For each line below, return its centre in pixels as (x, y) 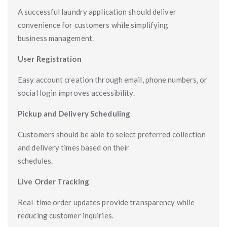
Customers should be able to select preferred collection (112, 134)
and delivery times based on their (74, 147)
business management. (56, 38)
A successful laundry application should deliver (97, 12)
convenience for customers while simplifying (93, 25)
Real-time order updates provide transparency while (106, 202)
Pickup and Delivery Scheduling (74, 113)
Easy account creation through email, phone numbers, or (113, 80)
